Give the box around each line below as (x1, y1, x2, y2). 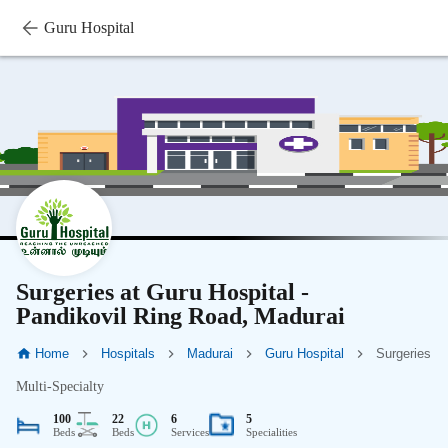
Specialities (246, 425, 297, 438)
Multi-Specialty (16, 379, 104, 395)
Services (171, 425, 209, 438)
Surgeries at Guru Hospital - (16, 279, 309, 305)
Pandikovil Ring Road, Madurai (16, 303, 345, 329)
